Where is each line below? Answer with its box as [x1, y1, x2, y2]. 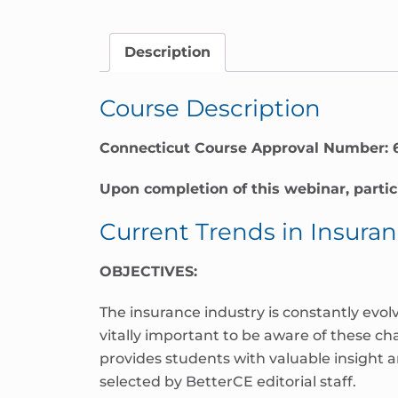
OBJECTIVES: [99, 262, 197, 280]
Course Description [99, 93, 321, 123]
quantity [99, 32, 161, 49]
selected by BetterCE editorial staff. [99, 372, 356, 390]
